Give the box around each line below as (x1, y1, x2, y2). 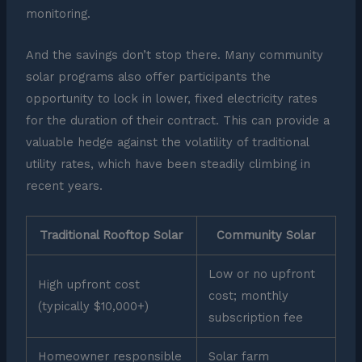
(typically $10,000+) (38, 299, 149, 314)
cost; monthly (208, 288, 289, 304)
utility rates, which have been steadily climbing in (25, 156, 310, 171)
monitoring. (25, 6, 90, 22)
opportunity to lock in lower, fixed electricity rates (25, 90, 318, 106)
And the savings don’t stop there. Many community (25, 47, 323, 62)
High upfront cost (38, 277, 141, 293)
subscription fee (208, 310, 304, 326)
